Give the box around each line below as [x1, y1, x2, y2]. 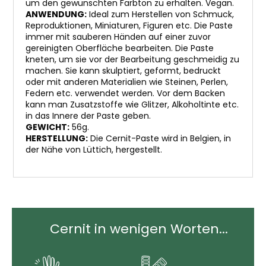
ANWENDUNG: [26, 8, 87, 20]
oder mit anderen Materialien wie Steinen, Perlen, [26, 76, 228, 88]
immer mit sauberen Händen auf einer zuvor [26, 31, 211, 43]
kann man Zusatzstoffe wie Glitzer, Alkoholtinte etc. [26, 99, 239, 110]
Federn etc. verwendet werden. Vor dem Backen [26, 87, 225, 99]
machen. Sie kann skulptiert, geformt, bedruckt [26, 65, 221, 77]
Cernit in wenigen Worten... [50, 220, 228, 238]
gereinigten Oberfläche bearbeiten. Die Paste [26, 42, 214, 54]
